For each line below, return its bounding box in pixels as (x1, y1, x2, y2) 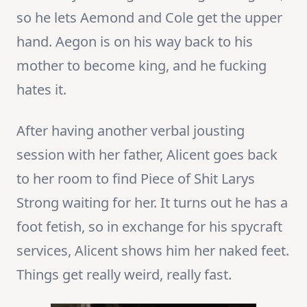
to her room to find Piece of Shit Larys (16, 169, 255, 188)
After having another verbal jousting (16, 121, 245, 140)
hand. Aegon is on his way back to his (16, 32, 253, 51)
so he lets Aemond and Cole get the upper (16, 8, 282, 27)
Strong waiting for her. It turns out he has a (16, 193, 288, 212)
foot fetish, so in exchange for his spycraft (16, 217, 282, 236)
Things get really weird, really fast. (16, 265, 232, 284)
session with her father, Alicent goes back (16, 145, 278, 164)
